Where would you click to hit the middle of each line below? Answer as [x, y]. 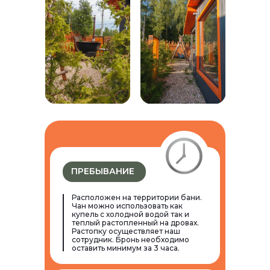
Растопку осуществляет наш [126, 231]
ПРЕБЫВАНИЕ [103, 171]
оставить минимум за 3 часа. [126, 248]
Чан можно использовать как [127, 206]
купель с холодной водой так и [130, 214]
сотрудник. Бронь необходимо [130, 240]
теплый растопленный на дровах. [135, 223]
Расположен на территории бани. [137, 197]
